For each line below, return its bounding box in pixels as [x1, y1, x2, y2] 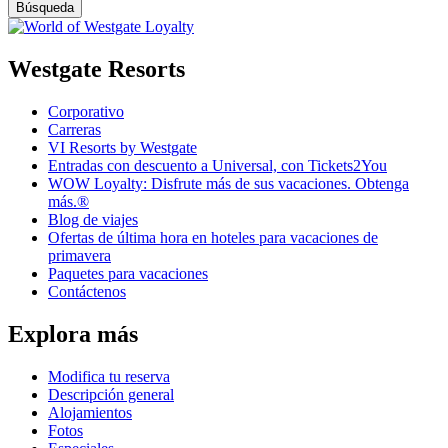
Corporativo [48, 103, 124, 121]
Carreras [48, 121, 101, 139]
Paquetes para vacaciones [48, 265, 208, 283]
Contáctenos [48, 283, 126, 301]
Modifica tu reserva [48, 367, 170, 385]
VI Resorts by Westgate [48, 139, 197, 157]
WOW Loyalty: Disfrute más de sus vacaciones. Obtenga [48, 175, 409, 193]
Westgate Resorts [8, 56, 185, 83]
